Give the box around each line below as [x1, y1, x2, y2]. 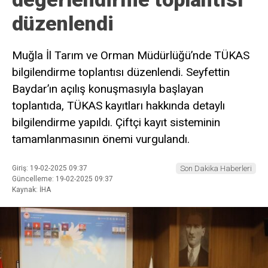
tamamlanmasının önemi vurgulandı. [12, 132, 190, 147]
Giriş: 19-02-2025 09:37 [12, 163, 87, 172]
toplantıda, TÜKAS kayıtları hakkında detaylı [12, 99, 225, 113]
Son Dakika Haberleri [180, 163, 252, 173]
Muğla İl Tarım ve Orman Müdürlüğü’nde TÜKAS [12, 48, 249, 63]
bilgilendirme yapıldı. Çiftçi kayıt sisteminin [12, 115, 220, 130]
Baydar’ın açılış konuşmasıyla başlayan [12, 82, 203, 96]
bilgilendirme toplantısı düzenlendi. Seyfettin [12, 65, 230, 80]
